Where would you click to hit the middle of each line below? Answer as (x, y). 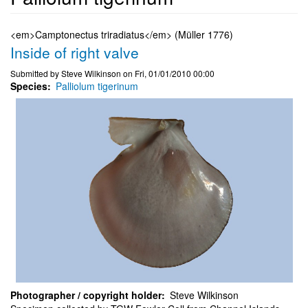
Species (29, 86)
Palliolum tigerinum (97, 86)
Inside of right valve (75, 53)
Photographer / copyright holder (86, 295)
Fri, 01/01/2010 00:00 (175, 74)
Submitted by (36, 74)
